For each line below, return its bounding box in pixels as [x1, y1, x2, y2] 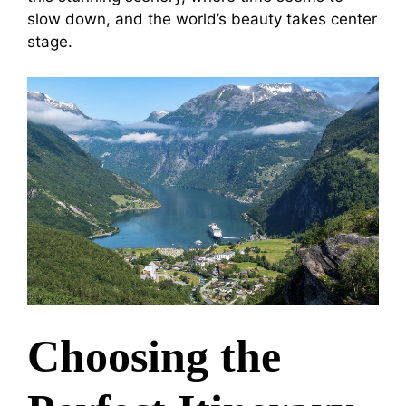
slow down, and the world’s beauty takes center [27, 10, 377, 28]
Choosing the [27, 330, 281, 382]
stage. [27, 33, 72, 51]
